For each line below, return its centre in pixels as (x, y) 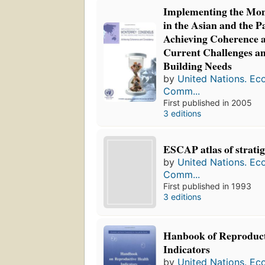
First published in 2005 (208, 103)
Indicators (187, 249)
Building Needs (198, 66)
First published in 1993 (208, 186)
